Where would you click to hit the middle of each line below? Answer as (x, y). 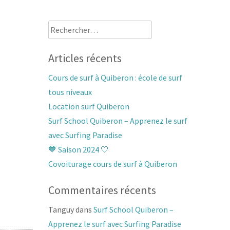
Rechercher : (69, 27)
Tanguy (61, 210)
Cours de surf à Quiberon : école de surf (115, 78)
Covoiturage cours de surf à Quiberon (112, 164)
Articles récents (85, 58)
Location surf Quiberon (89, 107)
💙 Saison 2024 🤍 (78, 150)
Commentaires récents (102, 190)
